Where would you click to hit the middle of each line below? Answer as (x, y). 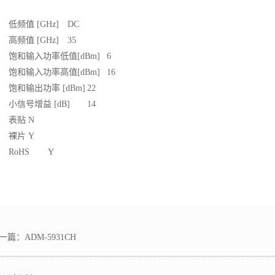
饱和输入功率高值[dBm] (54, 72)
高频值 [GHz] (34, 40)
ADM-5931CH (50, 237)
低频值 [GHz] (34, 24)
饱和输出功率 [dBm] (47, 88)
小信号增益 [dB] (39, 104)
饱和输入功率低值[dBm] (54, 56)
